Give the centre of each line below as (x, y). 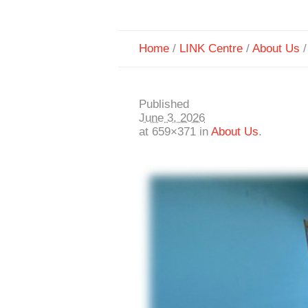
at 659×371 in (175, 132)
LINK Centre (211, 48)
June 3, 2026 (172, 118)
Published (164, 104)
